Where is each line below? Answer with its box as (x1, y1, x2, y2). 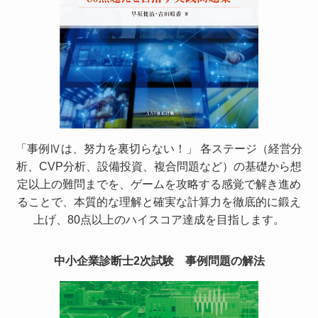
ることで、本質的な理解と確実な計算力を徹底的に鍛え (17, 195, 301, 209)
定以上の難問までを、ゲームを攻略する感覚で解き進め (17, 177, 301, 191)
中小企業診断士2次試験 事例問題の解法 (53, 253, 265, 267)
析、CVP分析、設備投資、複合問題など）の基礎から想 (16, 160, 302, 173)
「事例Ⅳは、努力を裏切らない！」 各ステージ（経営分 (16, 142, 302, 155)
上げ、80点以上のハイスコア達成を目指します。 (33, 213, 285, 226)
